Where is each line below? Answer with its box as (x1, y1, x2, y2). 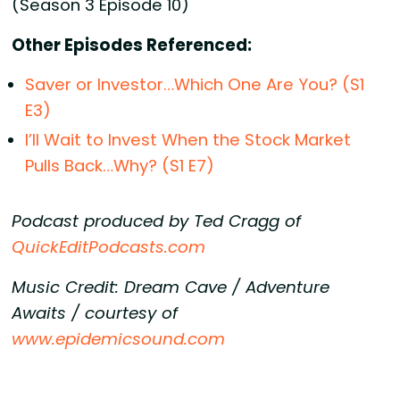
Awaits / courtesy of (12, 301, 179, 324)
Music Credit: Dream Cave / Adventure (12, 275, 330, 298)
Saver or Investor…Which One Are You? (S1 (25, 73, 365, 96)
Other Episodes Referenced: (12, 33, 253, 56)
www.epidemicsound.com (12, 327, 226, 350)
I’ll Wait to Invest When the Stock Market (25, 129, 352, 152)
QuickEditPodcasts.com (12, 236, 206, 259)
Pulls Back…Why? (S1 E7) (25, 154, 215, 178)
